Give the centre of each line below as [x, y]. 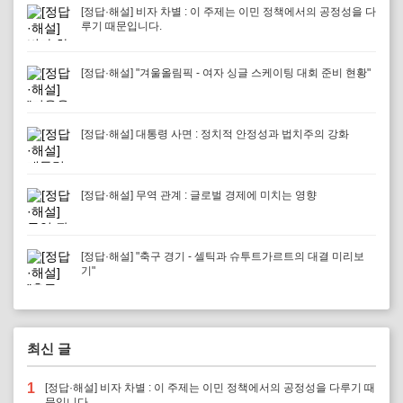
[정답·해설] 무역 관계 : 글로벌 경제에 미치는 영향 [199, 195]
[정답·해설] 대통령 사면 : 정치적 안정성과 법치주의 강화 [215, 134]
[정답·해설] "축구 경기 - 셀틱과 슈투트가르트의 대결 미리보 [223, 256]
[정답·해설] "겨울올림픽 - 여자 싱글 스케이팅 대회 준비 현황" [226, 73]
